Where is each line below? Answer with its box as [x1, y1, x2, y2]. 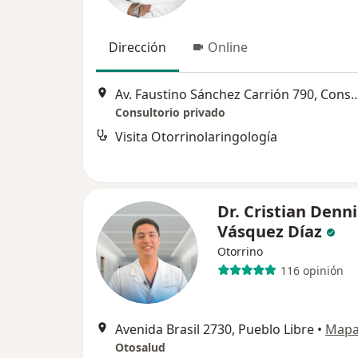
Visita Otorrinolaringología [115, 128, 277, 146]
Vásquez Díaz [217, 221, 322, 242]
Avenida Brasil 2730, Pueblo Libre [115, 320, 314, 338]
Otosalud [115, 340, 165, 355]
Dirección [109, 38, 166, 56]
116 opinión [280, 262, 344, 278]
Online [208, 38, 248, 56]
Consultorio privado [115, 105, 225, 121]
